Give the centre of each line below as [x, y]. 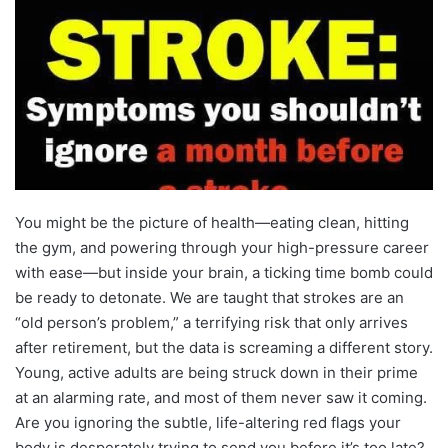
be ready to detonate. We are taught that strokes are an [209, 297]
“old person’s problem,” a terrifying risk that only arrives [211, 322]
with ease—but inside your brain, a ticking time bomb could [224, 272]
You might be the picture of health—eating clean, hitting [212, 222]
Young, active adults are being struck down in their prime [216, 372]
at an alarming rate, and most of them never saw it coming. [221, 397]
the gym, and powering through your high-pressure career [222, 247]
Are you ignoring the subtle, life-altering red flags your [208, 422]
